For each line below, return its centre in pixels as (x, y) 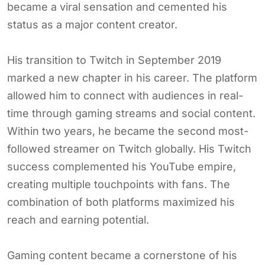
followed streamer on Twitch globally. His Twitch (129, 148)
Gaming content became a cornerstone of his (122, 255)
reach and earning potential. (78, 219)
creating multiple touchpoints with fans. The (119, 184)
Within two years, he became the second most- (128, 131)
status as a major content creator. (92, 24)
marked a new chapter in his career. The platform (132, 77)
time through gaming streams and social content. (131, 113)
